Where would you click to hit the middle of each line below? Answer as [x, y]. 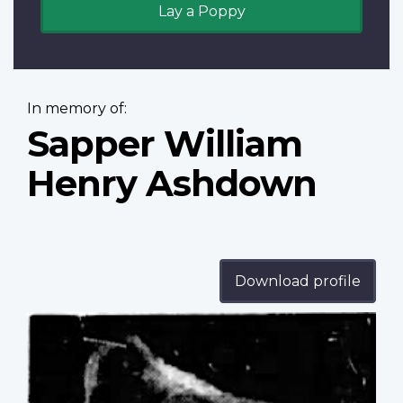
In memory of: [77, 109]
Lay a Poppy [201, 12]
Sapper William [165, 144]
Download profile [298, 282]
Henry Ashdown [172, 184]
